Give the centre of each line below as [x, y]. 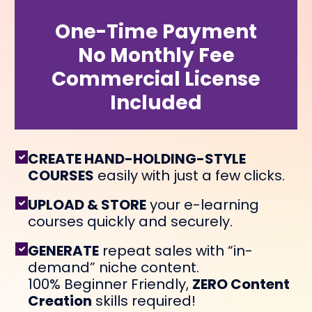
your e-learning [203, 205]
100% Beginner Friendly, [110, 284]
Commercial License [156, 79]
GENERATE [64, 251]
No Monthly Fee [156, 56]
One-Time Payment [156, 32]
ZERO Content [241, 284]
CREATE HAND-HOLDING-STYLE [137, 159]
